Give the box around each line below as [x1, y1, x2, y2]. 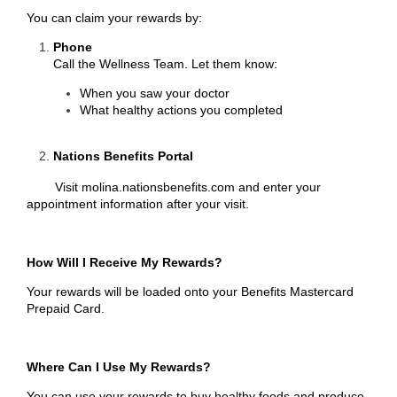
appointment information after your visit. [27, 197, 249, 211]
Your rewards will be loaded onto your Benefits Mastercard [27, 284, 354, 299]
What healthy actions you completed [80, 103, 283, 117]
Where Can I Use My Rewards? [27, 360, 211, 374]
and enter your [235, 180, 321, 194]
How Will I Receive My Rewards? [27, 255, 222, 269]
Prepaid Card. [27, 301, 105, 315]
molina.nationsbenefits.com [82, 180, 235, 194]
